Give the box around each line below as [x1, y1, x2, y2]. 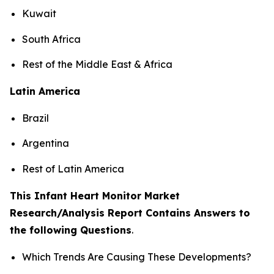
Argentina [22, 137, 69, 150]
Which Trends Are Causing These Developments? [22, 250, 251, 263]
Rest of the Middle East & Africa [22, 58, 172, 71]
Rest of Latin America [22, 162, 124, 175]
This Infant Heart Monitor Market [10, 189, 180, 202]
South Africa [22, 32, 81, 45]
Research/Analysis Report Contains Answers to [10, 206, 250, 219]
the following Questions [10, 223, 131, 236]
